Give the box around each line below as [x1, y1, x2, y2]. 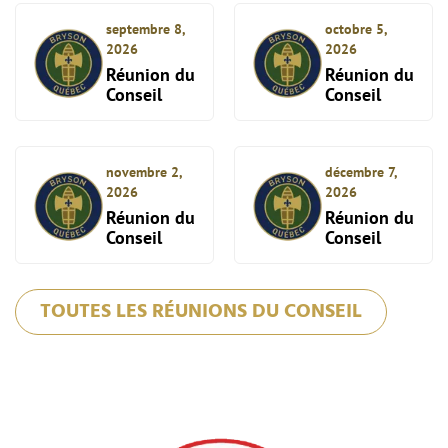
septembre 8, [106, 20, 185, 38]
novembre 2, [106, 163, 182, 181]
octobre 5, [325, 20, 387, 38]
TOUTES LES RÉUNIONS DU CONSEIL [40, 296, 362, 328]
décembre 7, [325, 163, 397, 181]
